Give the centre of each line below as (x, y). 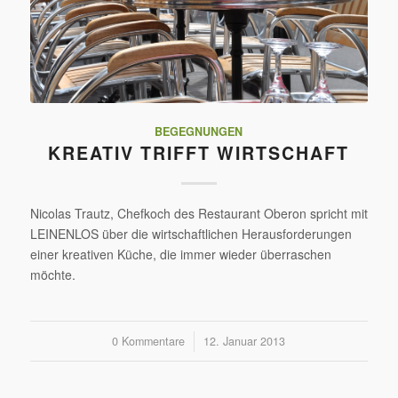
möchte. (52, 275)
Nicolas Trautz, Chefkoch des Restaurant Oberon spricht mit (199, 214)
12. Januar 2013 (245, 342)
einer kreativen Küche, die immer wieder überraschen (180, 255)
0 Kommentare (149, 342)
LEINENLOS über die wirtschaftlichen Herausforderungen (191, 234)
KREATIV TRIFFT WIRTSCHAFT (199, 153)
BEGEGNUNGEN (199, 132)
